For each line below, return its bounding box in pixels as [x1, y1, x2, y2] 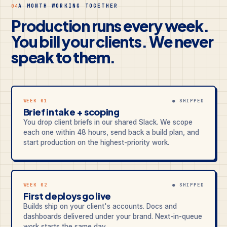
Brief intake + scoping [23, 106, 120, 118]
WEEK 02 [23, 182, 48, 188]
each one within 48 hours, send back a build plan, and [23, 128, 199, 136]
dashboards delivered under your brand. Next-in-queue [23, 212, 202, 220]
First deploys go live [23, 190, 111, 202]
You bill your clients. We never [11, 31, 213, 51]
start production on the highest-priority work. [23, 138, 169, 146]
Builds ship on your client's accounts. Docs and [23, 202, 177, 210]
